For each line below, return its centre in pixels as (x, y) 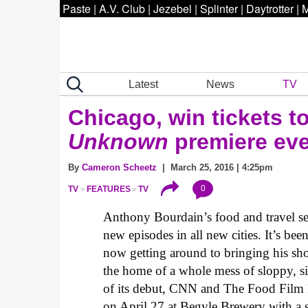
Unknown (121, 142)
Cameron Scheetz (119, 167)
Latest (144, 84)
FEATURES (108, 189)
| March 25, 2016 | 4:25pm (215, 167)
